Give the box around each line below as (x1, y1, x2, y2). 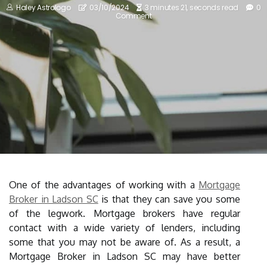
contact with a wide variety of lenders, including (9, 222, 240, 234)
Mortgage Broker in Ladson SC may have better (9, 250, 240, 262)
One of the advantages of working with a (9, 179, 198, 191)
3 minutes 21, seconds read (145, 2, 239, 13)
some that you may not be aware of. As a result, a (9, 236, 240, 248)
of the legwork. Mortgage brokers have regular (9, 207, 240, 219)
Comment (115, 10, 152, 21)
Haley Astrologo (16, 2, 71, 13)
